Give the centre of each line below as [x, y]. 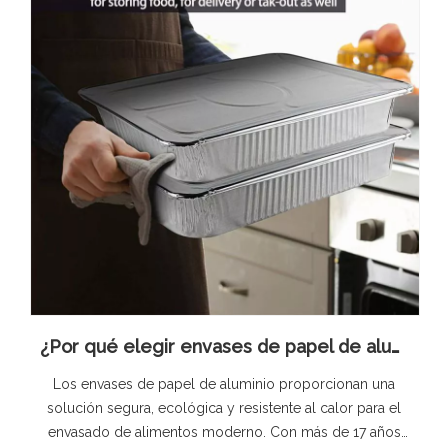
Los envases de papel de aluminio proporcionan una [224, 384]
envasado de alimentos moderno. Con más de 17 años [224, 432]
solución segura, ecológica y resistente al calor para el [224, 408]
